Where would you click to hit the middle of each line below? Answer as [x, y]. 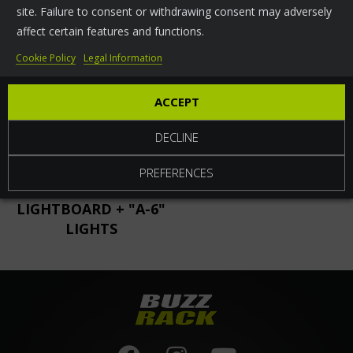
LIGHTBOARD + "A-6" [91, 209]
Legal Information [123, 58]
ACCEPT [176, 101]
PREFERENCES [176, 172]
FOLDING [91, 190]
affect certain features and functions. [110, 31]
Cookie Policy [46, 58]
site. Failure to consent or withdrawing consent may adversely [174, 11]
